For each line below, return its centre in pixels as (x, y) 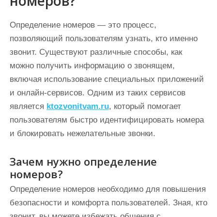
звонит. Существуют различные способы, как (96, 52)
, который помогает (145, 106)
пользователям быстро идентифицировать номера (107, 120)
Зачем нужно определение (83, 161)
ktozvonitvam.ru (78, 106)
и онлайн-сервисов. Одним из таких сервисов (98, 93)
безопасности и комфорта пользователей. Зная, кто (108, 203)
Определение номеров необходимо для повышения (108, 189)
